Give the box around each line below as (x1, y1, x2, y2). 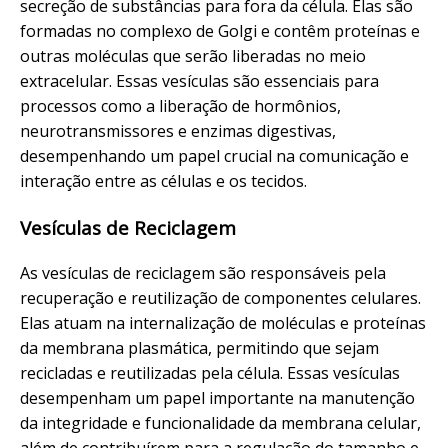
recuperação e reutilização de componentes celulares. (20, 286, 421, 309)
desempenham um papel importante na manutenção (20, 386, 415, 409)
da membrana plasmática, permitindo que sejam (20, 336, 379, 359)
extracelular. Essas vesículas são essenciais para (20, 70, 379, 93)
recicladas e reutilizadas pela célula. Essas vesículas (20, 361, 400, 384)
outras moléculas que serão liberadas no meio (20, 45, 366, 68)
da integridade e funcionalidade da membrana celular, (20, 411, 421, 434)
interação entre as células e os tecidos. (20, 170, 307, 193)
